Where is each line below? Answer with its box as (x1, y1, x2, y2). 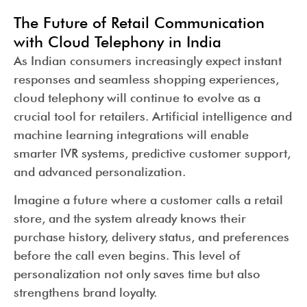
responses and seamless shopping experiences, (14, 71, 279, 86)
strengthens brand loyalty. (14, 284, 157, 299)
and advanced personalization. (14, 164, 186, 179)
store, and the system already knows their (14, 210, 246, 225)
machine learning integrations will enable (14, 127, 249, 142)
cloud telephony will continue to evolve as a (14, 90, 260, 105)
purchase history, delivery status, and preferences (14, 229, 289, 244)
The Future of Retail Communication (14, 13, 265, 32)
